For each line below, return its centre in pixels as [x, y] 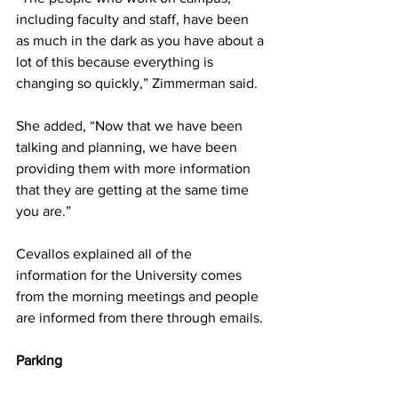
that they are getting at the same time [134, 189]
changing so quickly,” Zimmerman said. [137, 83]
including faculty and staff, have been [134, 19]
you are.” [44, 211]
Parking [39, 360]
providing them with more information [135, 168]
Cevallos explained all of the [106, 253]
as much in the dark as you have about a [142, 40]
